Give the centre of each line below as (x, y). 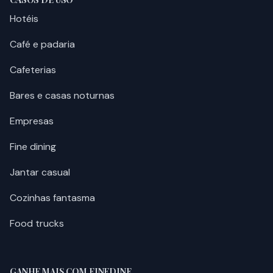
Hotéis (24, 19)
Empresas (32, 121)
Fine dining (33, 147)
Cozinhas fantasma (52, 198)
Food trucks (37, 224)
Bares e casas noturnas (62, 96)
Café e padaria (42, 44)
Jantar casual (40, 172)
